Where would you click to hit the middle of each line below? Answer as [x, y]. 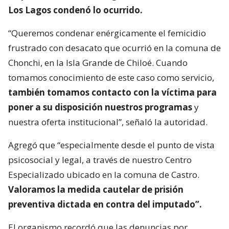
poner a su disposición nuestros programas [100, 107]
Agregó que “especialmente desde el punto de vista [111, 145]
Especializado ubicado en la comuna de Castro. [104, 174]
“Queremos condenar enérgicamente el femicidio [107, 33]
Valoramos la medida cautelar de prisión [96, 189]
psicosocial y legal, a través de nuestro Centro [100, 159]
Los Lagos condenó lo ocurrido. [75, 10]
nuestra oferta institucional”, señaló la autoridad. [108, 122]
